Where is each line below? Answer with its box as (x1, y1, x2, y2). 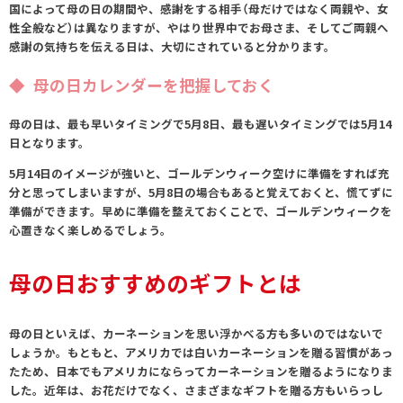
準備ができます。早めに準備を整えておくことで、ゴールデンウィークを (9, 201, 392, 219)
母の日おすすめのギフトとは (9, 266, 301, 300)
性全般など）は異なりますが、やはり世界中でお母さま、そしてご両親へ (9, 19, 389, 37)
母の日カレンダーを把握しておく (32, 73, 274, 97)
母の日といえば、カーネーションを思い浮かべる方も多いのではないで (9, 325, 383, 343)
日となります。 (9, 134, 90, 152)
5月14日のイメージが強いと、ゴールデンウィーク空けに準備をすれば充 (9, 164, 390, 182)
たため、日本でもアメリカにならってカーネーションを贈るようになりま (9, 363, 393, 381)
